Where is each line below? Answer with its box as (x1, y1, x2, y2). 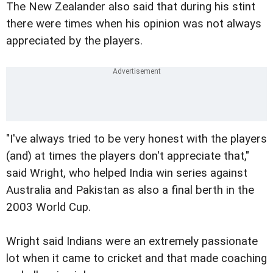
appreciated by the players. (6, 34, 143, 48)
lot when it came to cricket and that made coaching (6, 251, 267, 265)
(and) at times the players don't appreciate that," (6, 149, 249, 163)
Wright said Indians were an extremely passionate (6, 234, 258, 248)
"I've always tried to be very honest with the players (6, 132, 267, 146)
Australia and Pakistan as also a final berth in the (6, 183, 254, 197)
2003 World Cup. (6, 200, 91, 214)
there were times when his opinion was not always (6, 17, 261, 31)
